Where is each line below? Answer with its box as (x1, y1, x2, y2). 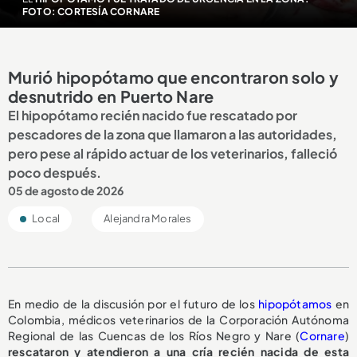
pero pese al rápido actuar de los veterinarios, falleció (8, 145, 337, 163)
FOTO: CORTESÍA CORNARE (22, 5, 160, 18)
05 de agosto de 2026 (8, 183, 124, 198)
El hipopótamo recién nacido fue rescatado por (8, 107, 297, 124)
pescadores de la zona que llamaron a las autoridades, (8, 126, 337, 143)
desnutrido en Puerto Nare (8, 86, 214, 107)
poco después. (8, 164, 101, 182)
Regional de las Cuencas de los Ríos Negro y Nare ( (8, 328, 300, 343)
